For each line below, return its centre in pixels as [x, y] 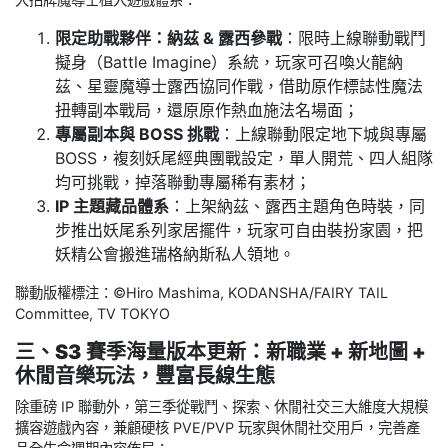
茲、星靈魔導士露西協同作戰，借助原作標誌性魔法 [239, 85]
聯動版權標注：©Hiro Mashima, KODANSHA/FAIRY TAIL [201, 292]
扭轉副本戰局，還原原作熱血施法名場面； [207, 109]
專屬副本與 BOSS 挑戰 [137, 133]
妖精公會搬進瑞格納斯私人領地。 [175, 253]
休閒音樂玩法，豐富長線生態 [145, 375]
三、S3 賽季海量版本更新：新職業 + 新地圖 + [220, 351]
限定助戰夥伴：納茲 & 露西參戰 [168, 37]
